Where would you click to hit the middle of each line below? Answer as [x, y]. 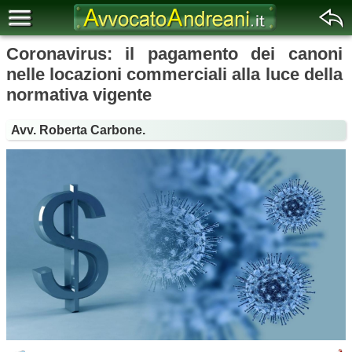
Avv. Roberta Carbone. [78, 130]
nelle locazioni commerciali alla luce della [174, 74]
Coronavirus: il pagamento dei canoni [174, 54]
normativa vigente [79, 95]
